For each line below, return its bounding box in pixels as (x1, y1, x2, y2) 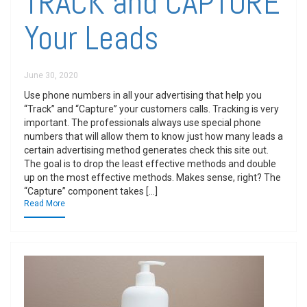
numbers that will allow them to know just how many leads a (24, 131, 283, 142)
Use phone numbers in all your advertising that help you (24, 90, 262, 101)
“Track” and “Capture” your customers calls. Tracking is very (24, 103, 279, 114)
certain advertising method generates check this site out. (24, 145, 269, 156)
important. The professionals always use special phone (24, 117, 261, 128)
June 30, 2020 (24, 71, 78, 80)
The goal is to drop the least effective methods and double (24, 158, 276, 169)
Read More (24, 199, 65, 208)
